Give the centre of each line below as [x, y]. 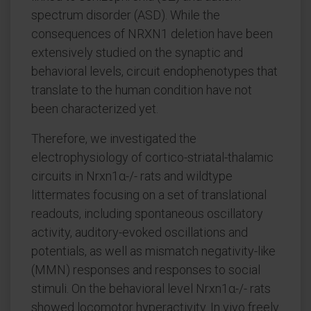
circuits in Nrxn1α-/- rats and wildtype [132, 176]
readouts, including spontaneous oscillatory [147, 213]
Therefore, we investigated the [114, 138]
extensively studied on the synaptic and [137, 52]
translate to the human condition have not [142, 90]
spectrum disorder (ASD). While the [126, 15]
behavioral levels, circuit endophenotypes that [154, 71]
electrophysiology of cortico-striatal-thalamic [152, 157]
